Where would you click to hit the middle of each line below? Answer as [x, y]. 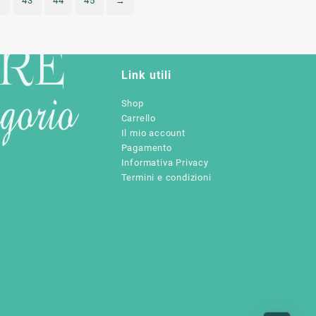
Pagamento [146, 147]
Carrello [139, 118]
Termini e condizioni [166, 177]
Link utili [146, 75]
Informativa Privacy [165, 162]
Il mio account [153, 133]
